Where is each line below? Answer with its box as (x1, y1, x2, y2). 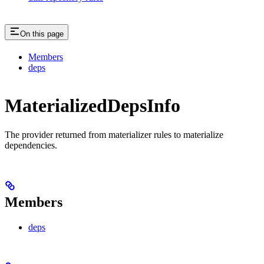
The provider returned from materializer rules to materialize (5, 129, 223, 140)
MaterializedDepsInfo (5, 95, 180, 117)
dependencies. (5, 140, 57, 150)
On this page (20, 29, 64, 38)
